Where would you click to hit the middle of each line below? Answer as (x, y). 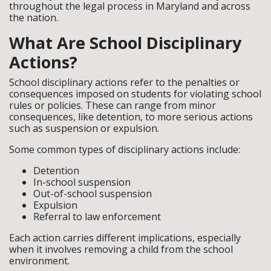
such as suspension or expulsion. (84, 128)
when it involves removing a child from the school (121, 249)
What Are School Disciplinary (125, 42)
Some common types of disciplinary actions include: (125, 149)
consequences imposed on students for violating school (135, 93)
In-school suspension (82, 182)
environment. (39, 260)
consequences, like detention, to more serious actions (131, 116)
